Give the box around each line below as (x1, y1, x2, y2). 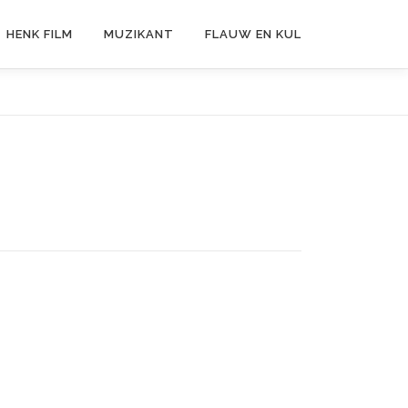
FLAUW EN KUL (205, 27, 301, 41)
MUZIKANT (104, 27, 174, 41)
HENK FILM (6, 27, 73, 41)
